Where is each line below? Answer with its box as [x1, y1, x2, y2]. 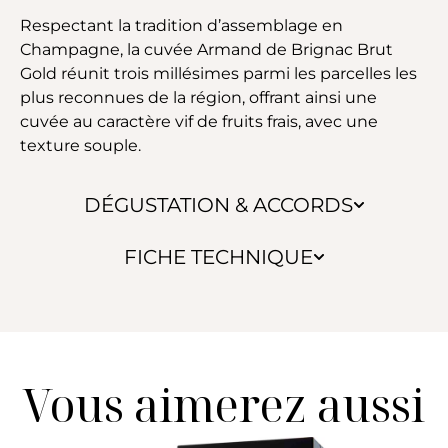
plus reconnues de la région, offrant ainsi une [20, 87, 377, 107]
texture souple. [20, 135, 141, 155]
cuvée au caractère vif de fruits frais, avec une [20, 111, 378, 131]
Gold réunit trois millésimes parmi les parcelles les [20, 63, 417, 83]
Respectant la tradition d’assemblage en [20, 15, 343, 35]
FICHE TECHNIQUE [123, 244, 313, 269]
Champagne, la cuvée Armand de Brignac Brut [20, 39, 393, 59]
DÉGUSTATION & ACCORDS [83, 192, 353, 217]
